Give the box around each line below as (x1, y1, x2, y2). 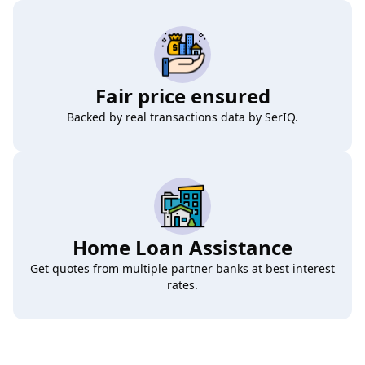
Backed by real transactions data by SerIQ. (67, 109, 298, 125)
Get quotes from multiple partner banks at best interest (30, 261, 335, 277)
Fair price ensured (95, 82, 270, 110)
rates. (167, 277, 198, 293)
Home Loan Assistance (73, 234, 292, 262)
